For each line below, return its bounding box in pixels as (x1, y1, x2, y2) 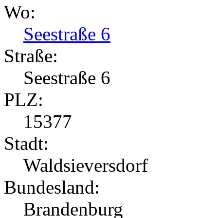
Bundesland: (4, 177, 100, 198)
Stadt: (4, 133, 49, 154)
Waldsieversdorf (23, 155, 148, 176)
